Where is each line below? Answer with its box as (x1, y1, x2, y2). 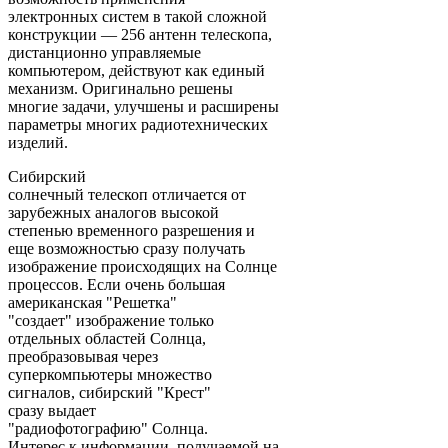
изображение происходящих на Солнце (8, 257, 277, 275)
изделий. (8, 133, 68, 151)
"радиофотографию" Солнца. (8, 419, 208, 437)
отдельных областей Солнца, (8, 329, 206, 347)
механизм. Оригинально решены (8, 79, 233, 97)
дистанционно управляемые (8, 43, 201, 61)
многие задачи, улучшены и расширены (8, 97, 279, 115)
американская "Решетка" (8, 293, 177, 311)
